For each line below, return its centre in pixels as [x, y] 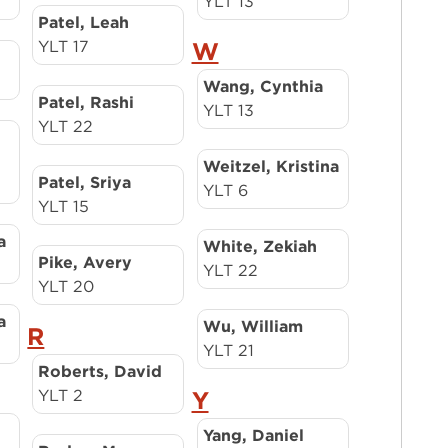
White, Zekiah [259, 246]
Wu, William [252, 326]
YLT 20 [66, 286]
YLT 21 [228, 350]
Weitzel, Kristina [270, 166]
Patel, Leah [84, 22]
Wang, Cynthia [262, 86]
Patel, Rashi [86, 102]
